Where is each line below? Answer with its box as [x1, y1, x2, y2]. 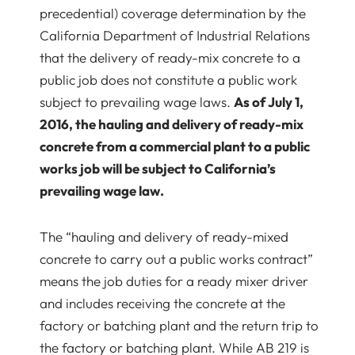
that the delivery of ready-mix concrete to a [40, 49, 300, 66]
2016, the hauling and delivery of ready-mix [40, 116, 303, 132]
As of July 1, [234, 94, 303, 110]
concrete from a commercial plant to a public [40, 138, 310, 155]
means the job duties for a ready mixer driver [40, 273, 308, 289]
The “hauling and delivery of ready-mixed [40, 228, 288, 245]
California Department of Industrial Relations [40, 27, 310, 44]
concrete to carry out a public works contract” [40, 250, 313, 267]
